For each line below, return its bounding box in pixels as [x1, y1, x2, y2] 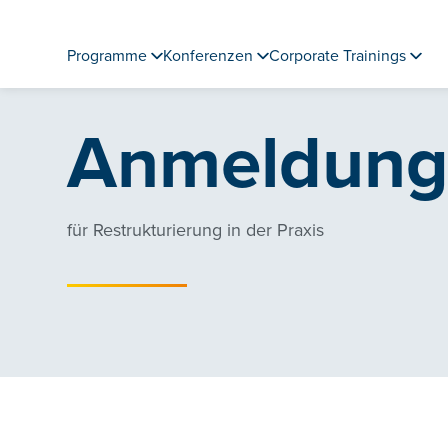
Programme [67, 46, 148, 67]
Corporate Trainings [269, 46, 407, 67]
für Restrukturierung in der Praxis [67, 219, 325, 241]
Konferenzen [163, 46, 254, 67]
